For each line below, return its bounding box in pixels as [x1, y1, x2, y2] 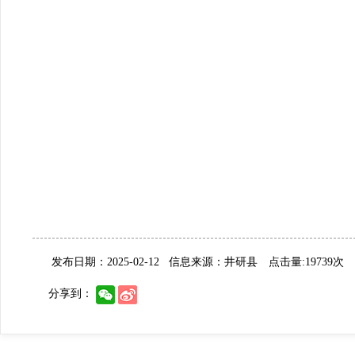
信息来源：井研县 [169, 256, 258, 268]
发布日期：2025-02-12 [52, 256, 159, 268]
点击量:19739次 [258, 256, 344, 268]
